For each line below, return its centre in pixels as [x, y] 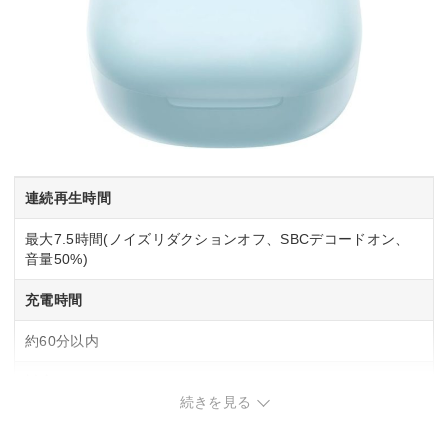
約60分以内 [62, 341]
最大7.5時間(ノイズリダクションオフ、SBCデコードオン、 [217, 239]
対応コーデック [75, 382]
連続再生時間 [68, 198]
